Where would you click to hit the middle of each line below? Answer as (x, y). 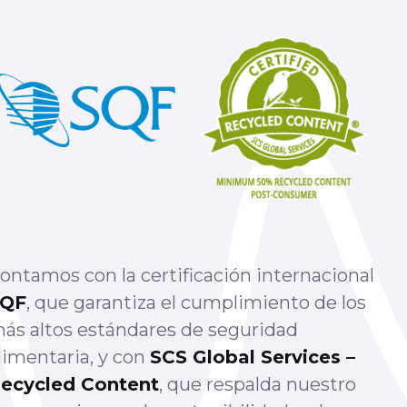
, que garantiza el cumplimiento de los (196, 302)
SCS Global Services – (252, 357)
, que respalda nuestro (257, 384)
